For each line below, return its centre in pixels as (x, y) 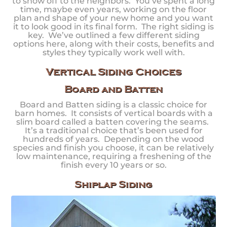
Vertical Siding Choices (113, 71)
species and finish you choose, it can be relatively (113, 147)
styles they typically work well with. (113, 53)
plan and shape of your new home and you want (113, 18)
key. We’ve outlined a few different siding (113, 35)
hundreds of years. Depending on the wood (113, 139)
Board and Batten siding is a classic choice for (113, 104)
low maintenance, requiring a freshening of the (113, 156)
